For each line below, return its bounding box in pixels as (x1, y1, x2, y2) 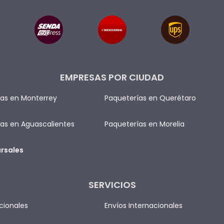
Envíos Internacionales (104, 200, 183, 210)
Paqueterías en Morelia (104, 119, 185, 129)
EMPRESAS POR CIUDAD (60, 71, 164, 83)
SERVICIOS (88, 178, 136, 191)
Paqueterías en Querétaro (104, 93, 196, 103)
